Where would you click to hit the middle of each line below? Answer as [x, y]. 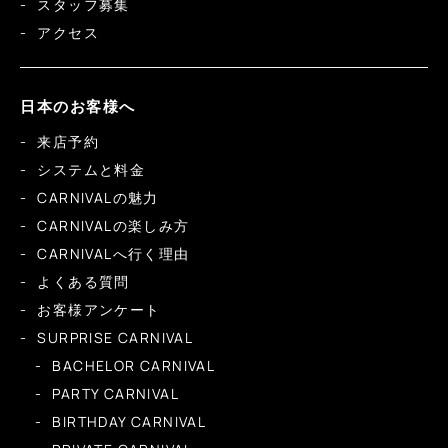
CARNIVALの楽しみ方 [113, 226]
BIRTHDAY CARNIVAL [129, 422]
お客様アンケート [99, 310]
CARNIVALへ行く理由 [113, 254]
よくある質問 [83, 282]
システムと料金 [91, 170]
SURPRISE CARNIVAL [115, 338]
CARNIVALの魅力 [98, 198]
